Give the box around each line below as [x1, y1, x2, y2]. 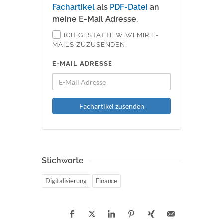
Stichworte [42, 156, 84, 165]
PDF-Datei [110, 2, 148, 12]
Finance [96, 177, 117, 185]
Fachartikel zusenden [79, 102, 144, 110]
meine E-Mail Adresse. [52, 14, 138, 24]
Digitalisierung [45, 177, 87, 185]
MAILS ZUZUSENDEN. [52, 41, 127, 48]
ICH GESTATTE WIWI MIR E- [64, 31, 159, 39]
